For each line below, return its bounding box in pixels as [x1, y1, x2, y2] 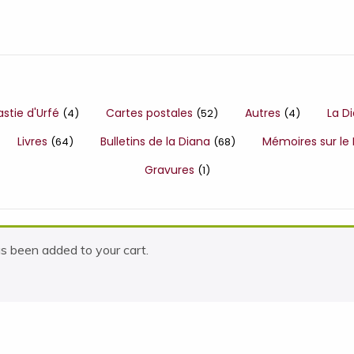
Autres [245, 105, 284, 121]
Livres [17, 134, 51, 149]
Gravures [144, 162, 198, 178]
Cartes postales [106, 105, 196, 121]
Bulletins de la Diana [100, 134, 213, 149]
